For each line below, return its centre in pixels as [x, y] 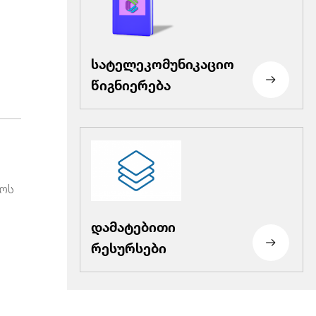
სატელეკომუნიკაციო [162, 62]
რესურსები [128, 246]
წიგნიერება [130, 83]
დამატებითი [133, 225]
